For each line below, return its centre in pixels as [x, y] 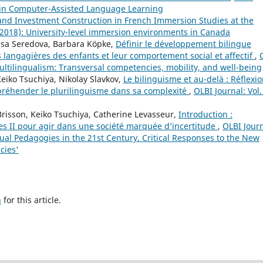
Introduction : [205, 114]
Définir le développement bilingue [183, 44]
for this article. [31, 200]
